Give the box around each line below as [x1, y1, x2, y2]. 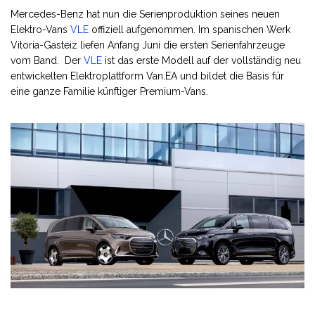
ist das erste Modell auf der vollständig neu [102, 54, 301, 66]
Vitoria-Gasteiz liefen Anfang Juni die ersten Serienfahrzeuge [11, 39, 285, 51]
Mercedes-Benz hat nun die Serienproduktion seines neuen [11, 8, 280, 20]
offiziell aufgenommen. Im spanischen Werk [89, 23, 290, 35]
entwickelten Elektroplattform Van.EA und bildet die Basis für [11, 70, 284, 82]
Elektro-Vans [11, 23, 70, 35]
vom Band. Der [11, 54, 84, 66]
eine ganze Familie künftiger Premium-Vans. [11, 85, 208, 97]
